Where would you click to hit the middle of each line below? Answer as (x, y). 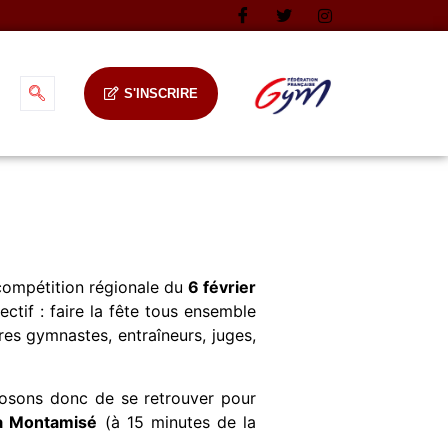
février (227, 287)
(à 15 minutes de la (177, 421)
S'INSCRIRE (160, 93)
